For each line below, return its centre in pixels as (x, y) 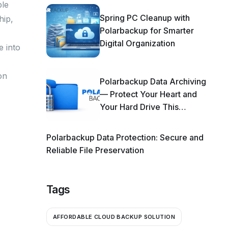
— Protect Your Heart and (148, 94)
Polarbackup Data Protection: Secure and (125, 138)
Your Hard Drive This (139, 107)
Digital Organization (137, 44)
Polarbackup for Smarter (147, 31)
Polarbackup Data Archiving (153, 82)
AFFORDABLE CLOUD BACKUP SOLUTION (114, 217)
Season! (115, 120)
